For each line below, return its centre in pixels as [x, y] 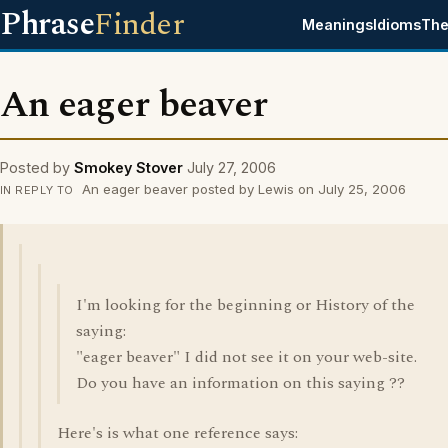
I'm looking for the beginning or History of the [245, 305]
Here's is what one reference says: [177, 433]
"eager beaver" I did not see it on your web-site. [246, 357]
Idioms [397, 24]
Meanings [338, 24]
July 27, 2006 [231, 167]
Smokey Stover [128, 167]
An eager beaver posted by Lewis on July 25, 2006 [241, 189]
